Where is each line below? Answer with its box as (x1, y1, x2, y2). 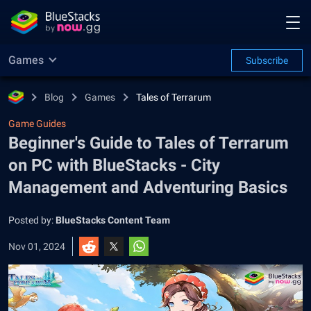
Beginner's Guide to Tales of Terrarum (8, 133, 289, 153)
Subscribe (246, 55, 288, 66)
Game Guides (8, 118, 66, 129)
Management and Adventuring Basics (8, 178, 287, 197)
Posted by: (8, 215, 56, 226)
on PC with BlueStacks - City (8, 155, 220, 175)
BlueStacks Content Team (56, 215, 170, 226)
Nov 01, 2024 (8, 241, 65, 252)
